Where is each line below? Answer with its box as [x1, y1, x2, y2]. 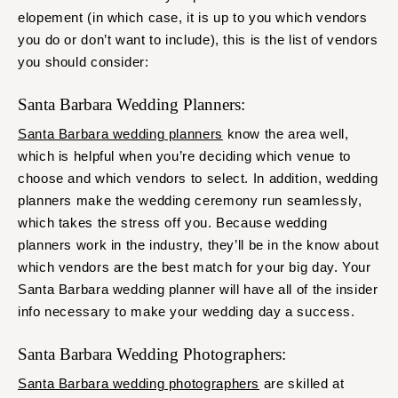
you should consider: [18, 54, 149, 70]
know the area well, [222, 126, 349, 142]
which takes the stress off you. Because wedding [18, 215, 328, 231]
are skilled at [259, 376, 345, 392]
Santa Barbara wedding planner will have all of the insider [18, 282, 378, 298]
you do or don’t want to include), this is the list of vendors [18, 32, 378, 48]
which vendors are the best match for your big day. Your [18, 259, 371, 275]
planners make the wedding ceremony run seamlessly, [18, 193, 362, 209]
